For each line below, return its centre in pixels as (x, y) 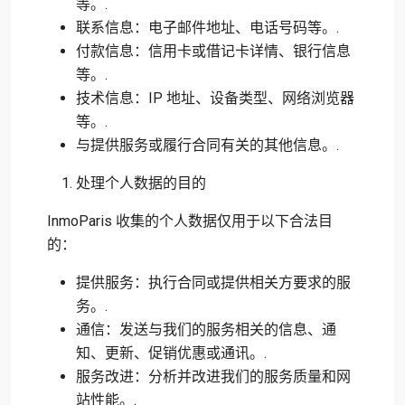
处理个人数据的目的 (141, 183)
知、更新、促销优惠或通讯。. (171, 353)
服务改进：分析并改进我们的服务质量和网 (213, 377)
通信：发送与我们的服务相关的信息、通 (206, 330)
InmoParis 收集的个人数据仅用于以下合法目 (190, 221)
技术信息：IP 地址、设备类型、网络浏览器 (215, 98)
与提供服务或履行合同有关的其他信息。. (207, 145)
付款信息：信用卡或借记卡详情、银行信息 (213, 51)
